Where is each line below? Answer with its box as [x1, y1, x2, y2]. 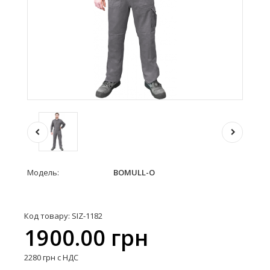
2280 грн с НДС [24, 252, 78, 263]
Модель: [27, 167, 59, 178]
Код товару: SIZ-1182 [24, 210, 102, 221]
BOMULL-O [111, 167, 155, 178]
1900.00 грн [24, 223, 148, 253]
